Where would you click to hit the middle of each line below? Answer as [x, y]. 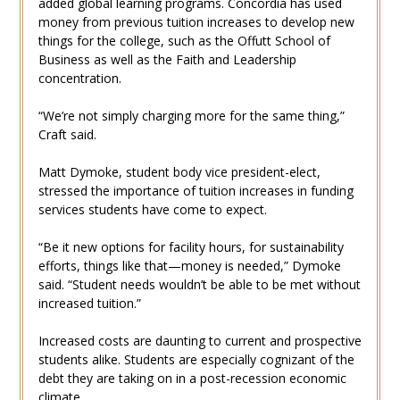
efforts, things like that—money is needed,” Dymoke [189, 266]
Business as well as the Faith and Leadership [167, 60]
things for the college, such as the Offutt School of [184, 41]
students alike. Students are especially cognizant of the [196, 360]
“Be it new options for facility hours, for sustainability [191, 247]
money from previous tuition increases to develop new [196, 22]
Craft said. [67, 135]
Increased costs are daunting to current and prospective [200, 341]
